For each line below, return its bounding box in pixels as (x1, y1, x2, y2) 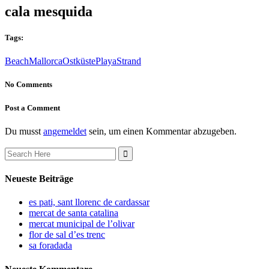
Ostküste (62, 56, 95, 67)
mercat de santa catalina (29, 208, 118, 219)
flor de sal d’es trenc (29, 229, 105, 240)
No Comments (5, 80, 52, 89)
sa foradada (29, 240, 72, 251)
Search (4, 145, 30, 156)
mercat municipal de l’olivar (29, 219, 134, 229)
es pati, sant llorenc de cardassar (29, 197, 150, 208)
